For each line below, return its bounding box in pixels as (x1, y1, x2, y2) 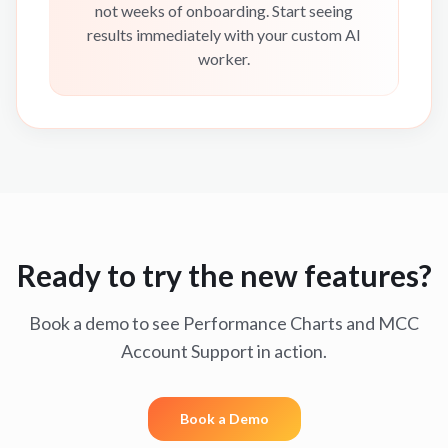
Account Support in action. (121, 340, 327, 362)
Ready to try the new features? (16, 257, 432, 293)
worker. (198, 49, 250, 68)
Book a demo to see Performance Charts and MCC (29, 312, 419, 334)
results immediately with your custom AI (87, 25, 361, 44)
